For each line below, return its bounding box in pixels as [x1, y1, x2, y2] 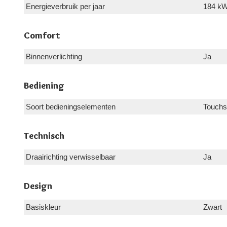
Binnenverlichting [26, 52, 82, 61]
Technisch [24, 130, 64, 141]
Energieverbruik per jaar [26, 2, 105, 11]
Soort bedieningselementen [26, 102, 116, 111]
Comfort [24, 29, 60, 41]
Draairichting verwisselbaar [26, 152, 116, 161]
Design [24, 180, 52, 192]
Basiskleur [26, 202, 61, 211]
